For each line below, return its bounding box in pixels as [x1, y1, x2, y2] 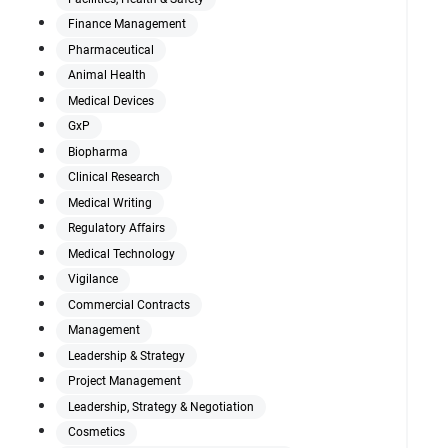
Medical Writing [68, 195, 152, 210]
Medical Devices [68, 93, 154, 108]
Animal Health [68, 68, 146, 83]
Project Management [68, 374, 181, 389]
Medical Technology [68, 246, 175, 261]
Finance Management [68, 17, 186, 32]
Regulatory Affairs [68, 221, 165, 236]
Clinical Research [68, 170, 160, 185]
